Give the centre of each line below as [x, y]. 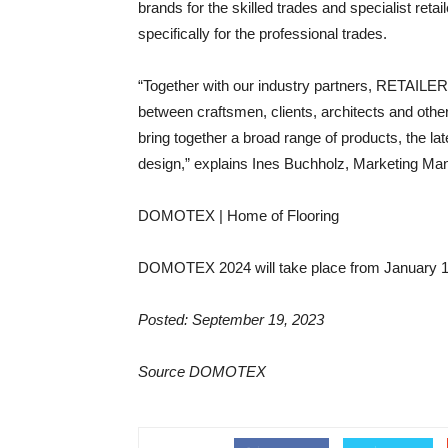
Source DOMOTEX [202, 371]
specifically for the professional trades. [262, 33]
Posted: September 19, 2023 [231, 319]
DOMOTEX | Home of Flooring [238, 215]
